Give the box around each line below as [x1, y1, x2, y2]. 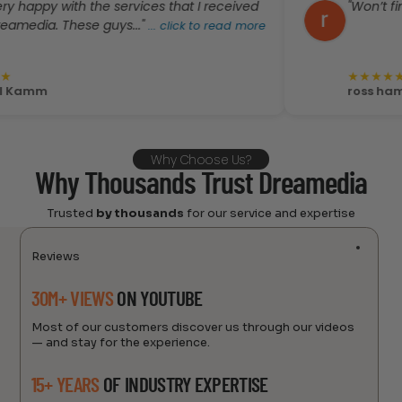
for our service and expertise [183, 205, 355, 221]
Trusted [47, 205, 96, 221]
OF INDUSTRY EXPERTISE [99, 376, 268, 398]
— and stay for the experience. [31, 335, 210, 351]
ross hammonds [293, 83, 397, 100]
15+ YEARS [31, 376, 100, 398]
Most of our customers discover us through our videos [31, 319, 354, 336]
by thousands [95, 205, 184, 221]
